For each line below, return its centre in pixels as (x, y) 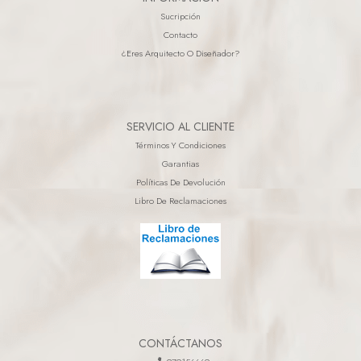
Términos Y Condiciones (180, 145)
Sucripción (180, 16)
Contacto (180, 34)
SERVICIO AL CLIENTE (180, 127)
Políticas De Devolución (180, 183)
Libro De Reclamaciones (180, 201)
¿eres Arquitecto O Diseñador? (180, 53)
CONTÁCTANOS (180, 343)
